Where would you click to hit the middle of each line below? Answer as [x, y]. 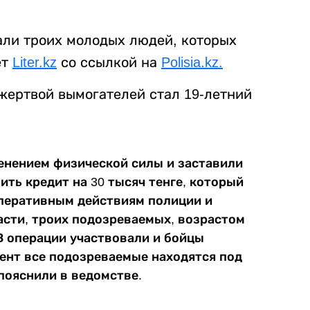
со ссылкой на [109, 63]
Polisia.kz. [192, 63]
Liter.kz [35, 63]
